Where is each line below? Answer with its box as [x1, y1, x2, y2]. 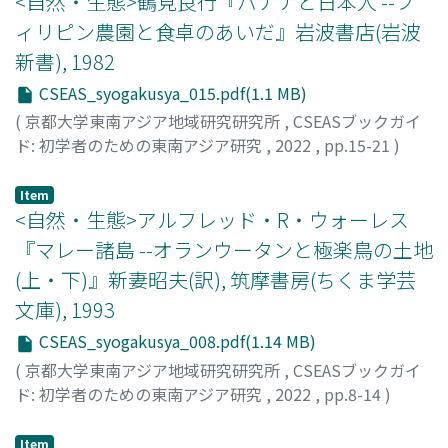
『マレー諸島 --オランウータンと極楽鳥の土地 [15, 235, 433, 265]
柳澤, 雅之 [15, 157, 88, 182]
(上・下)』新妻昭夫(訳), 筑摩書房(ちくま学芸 [15, 265, 416, 295]
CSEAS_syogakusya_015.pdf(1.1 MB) [35, 80, 307, 105]
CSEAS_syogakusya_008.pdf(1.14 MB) [35, 329, 316, 354]
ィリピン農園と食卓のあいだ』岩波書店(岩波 [15, 16, 421, 46]
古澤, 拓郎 [15, 405, 88, 430]
